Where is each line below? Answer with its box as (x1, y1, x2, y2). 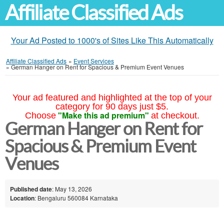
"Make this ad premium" (57, 109, 149, 121)
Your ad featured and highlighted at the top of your (12, 92, 212, 102)
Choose (24, 110, 56, 120)
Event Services (73, 56, 114, 65)
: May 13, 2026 (52, 184, 92, 193)
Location (10, 193, 34, 202)
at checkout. (150, 110, 199, 120)
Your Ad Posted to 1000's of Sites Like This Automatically (10, 34, 213, 46)
